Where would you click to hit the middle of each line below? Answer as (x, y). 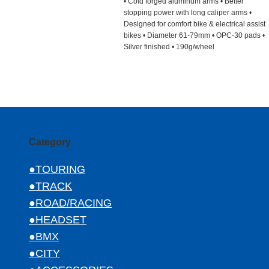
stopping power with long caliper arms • (188, 13)
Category (50, 142)
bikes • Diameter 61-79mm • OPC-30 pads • (194, 35)
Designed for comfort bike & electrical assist (195, 24)
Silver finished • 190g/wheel (169, 47)
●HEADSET (58, 220)
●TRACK (50, 186)
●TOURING (57, 169)
